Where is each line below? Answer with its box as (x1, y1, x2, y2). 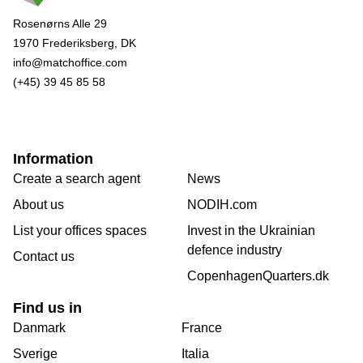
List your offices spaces (13, 224, 147, 238)
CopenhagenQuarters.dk (187, 269, 329, 284)
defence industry (187, 243, 282, 258)
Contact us (13, 250, 75, 264)
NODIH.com (187, 198, 257, 212)
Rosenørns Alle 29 (13, 17, 107, 31)
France (181, 321, 222, 335)
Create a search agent (13, 172, 140, 186)
